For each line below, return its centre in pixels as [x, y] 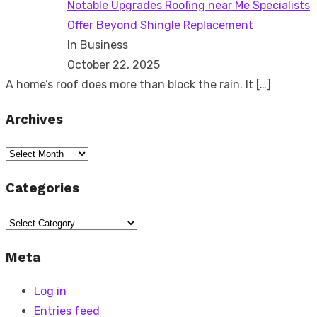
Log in [50, 292]
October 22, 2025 [114, 64]
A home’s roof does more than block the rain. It [131, 84]
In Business [98, 45]
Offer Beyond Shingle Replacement [160, 25]
